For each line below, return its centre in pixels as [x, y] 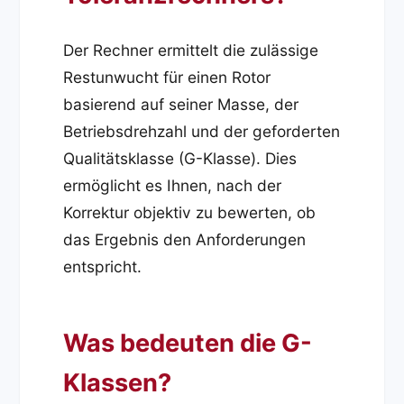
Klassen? [118, 383]
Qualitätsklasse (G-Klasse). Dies [180, 159]
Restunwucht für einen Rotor [167, 78]
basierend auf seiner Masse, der [181, 105]
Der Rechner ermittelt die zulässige [191, 50]
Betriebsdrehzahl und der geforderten [202, 132]
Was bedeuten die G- [188, 344]
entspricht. [103, 267]
